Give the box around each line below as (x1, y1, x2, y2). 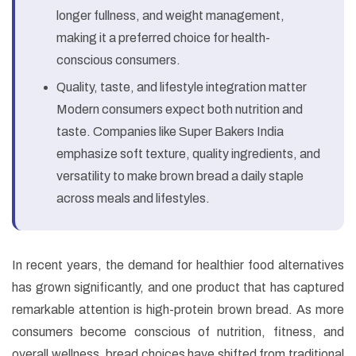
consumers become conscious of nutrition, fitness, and (12, 325, 344, 339)
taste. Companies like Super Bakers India (56, 125, 284, 139)
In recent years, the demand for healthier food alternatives (12, 258, 344, 273)
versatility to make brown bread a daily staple (56, 169, 304, 184)
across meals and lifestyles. (56, 192, 210, 206)
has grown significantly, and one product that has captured (12, 281, 344, 295)
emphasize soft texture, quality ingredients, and (56, 147, 320, 161)
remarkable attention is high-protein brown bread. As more (12, 303, 344, 317)
